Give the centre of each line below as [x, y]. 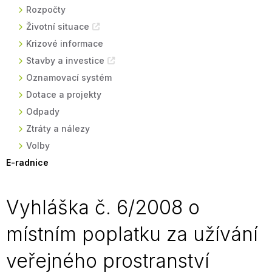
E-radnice [27, 162]
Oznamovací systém [69, 77]
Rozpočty [46, 9]
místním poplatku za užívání [132, 234]
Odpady [43, 111]
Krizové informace [65, 43]
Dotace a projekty [64, 94]
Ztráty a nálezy [58, 128]
